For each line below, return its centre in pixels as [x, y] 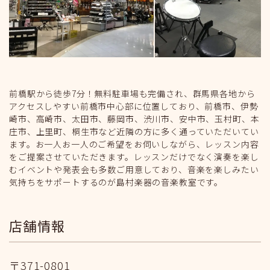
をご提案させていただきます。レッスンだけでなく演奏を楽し [134, 157]
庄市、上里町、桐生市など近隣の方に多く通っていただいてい [134, 131]
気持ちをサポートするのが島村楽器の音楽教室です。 [116, 182]
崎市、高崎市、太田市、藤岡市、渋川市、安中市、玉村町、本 [134, 119]
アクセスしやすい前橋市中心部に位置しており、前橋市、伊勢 [134, 106]
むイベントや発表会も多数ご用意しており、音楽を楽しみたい [134, 169]
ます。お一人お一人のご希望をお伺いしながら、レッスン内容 [134, 144]
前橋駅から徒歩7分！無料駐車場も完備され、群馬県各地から [132, 93]
